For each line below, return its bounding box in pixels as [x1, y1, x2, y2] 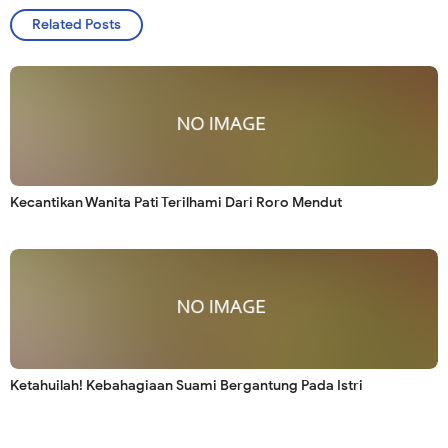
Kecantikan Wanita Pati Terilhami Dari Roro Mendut [10, 194, 342, 212]
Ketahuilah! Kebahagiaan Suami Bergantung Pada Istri [10, 377, 363, 395]
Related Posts [32, 16, 121, 34]
